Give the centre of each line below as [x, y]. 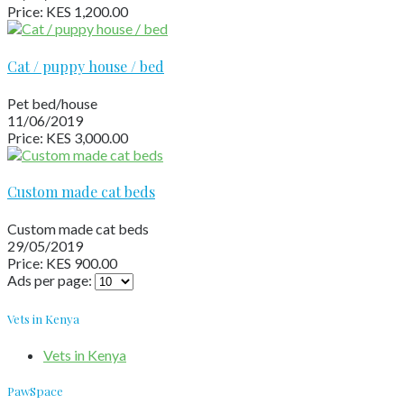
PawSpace [35, 390]
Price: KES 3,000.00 [68, 137]
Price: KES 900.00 [62, 263]
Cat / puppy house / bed [86, 66]
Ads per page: [50, 280]
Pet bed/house [52, 103]
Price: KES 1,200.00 [68, 12]
